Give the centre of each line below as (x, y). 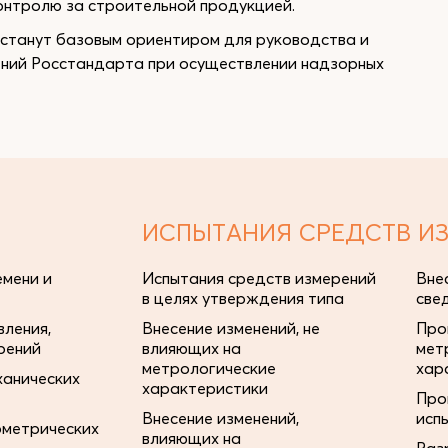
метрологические (209, 368)
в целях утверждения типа (243, 298)
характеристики (205, 388)
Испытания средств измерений (259, 278)
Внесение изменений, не (231, 328)
